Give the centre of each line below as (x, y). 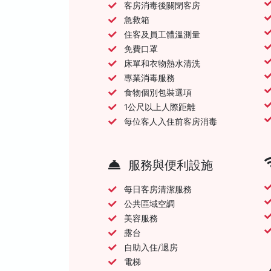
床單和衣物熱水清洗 (162, 63)
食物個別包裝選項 (158, 92)
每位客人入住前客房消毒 (171, 121)
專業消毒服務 (149, 78)
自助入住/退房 (151, 247)
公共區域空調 (149, 204)
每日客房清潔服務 (158, 189)
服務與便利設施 (169, 165)
